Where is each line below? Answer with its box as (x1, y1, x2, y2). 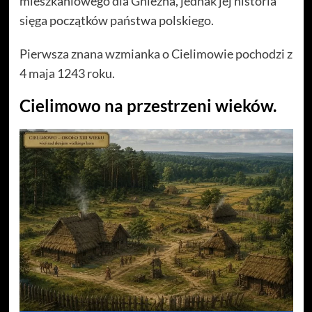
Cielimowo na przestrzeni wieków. (19, 95, 276, 116)
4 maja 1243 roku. (19, 65, 115, 81)
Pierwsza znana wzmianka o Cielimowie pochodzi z (19, 45, 292, 61)
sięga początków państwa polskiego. (19, 12, 214, 28)
